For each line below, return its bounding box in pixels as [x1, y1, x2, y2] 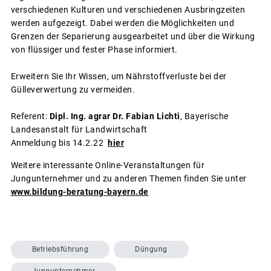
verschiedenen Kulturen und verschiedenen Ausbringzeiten [10, 4, 245, 15]
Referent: [10, 111, 50, 121]
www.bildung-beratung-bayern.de [10, 186, 149, 197]
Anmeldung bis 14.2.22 [10, 137, 108, 148]
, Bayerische [180, 111, 229, 121]
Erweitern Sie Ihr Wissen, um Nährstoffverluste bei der [10, 71, 227, 81]
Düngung [135, 245, 168, 254]
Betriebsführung [31, 245, 88, 254]
